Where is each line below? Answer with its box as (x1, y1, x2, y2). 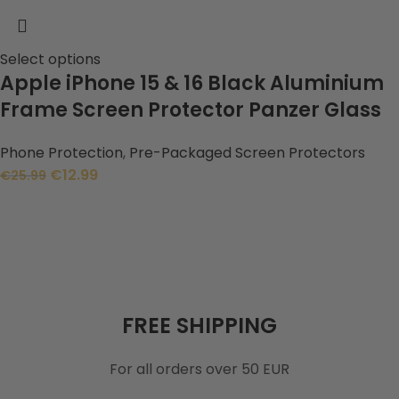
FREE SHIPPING (122, 310, 277, 340)
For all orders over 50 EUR (110, 358, 289, 379)
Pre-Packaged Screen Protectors (129, 142, 365, 163)
